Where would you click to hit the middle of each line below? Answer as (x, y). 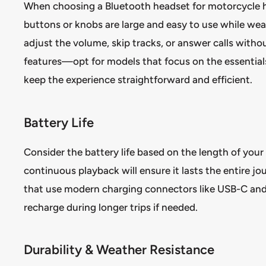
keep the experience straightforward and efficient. (138, 80)
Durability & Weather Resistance (119, 250)
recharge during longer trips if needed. (111, 207)
